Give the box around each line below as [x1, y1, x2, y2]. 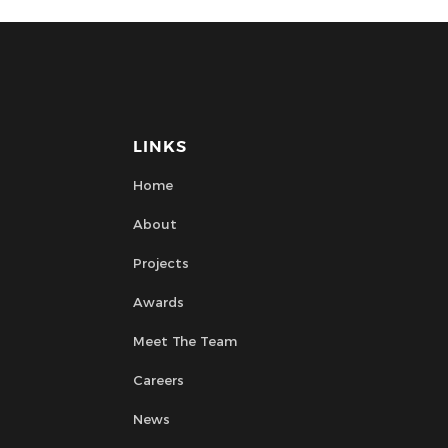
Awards [132, 293, 184, 310]
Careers [132, 371, 184, 388]
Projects [132, 254, 189, 271]
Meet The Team [132, 332, 237, 349]
